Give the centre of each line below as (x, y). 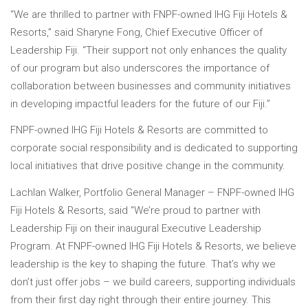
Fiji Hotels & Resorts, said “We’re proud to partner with (135, 211)
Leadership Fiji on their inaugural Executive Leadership (136, 229)
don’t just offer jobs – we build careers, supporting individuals (153, 282)
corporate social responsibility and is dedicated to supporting (154, 148)
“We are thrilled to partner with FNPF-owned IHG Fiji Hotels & (149, 14)
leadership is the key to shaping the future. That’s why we (143, 264)
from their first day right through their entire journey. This (141, 300)
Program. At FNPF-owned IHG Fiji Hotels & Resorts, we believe (153, 246)
